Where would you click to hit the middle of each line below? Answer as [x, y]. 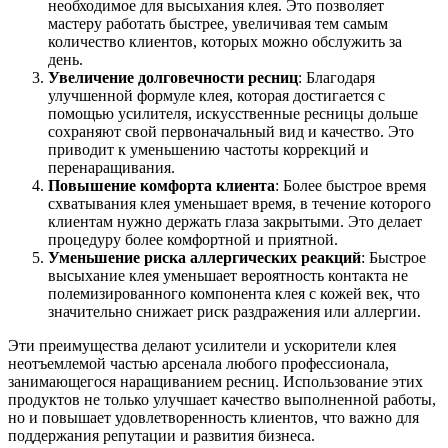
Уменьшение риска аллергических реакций [204, 257]
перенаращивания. [111, 167]
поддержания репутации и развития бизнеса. [161, 435]
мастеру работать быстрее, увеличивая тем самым [218, 23]
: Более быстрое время [350, 185]
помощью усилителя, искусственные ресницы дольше [233, 113]
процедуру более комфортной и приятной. [193, 239]
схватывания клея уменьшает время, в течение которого [239, 203]
